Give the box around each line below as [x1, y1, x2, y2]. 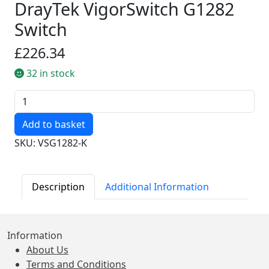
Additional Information [105, 180, 209, 193]
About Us [26, 243, 68, 256]
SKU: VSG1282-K [14, 136, 87, 150]
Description [32, 180, 85, 193]
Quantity [14, 90, 53, 103]
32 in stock [24, 67, 75, 80]
